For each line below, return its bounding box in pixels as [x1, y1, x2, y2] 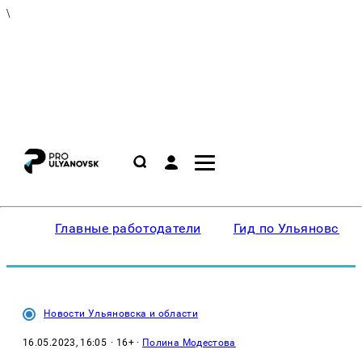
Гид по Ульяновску [233, 221, 353, 236]
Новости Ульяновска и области [44, 308, 199, 319]
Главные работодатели [55, 221, 201, 236]
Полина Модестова [142, 337, 236, 348]
